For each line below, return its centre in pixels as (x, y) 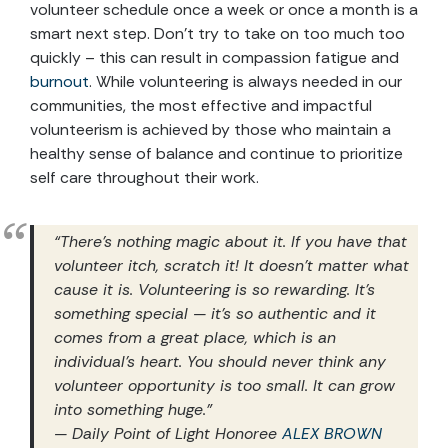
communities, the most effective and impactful (201, 105)
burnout (59, 81)
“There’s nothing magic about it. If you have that (230, 241)
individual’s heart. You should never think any (220, 361)
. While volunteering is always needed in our (245, 81)
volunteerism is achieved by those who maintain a (210, 129)
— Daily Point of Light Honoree (168, 433)
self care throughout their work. (144, 177)
